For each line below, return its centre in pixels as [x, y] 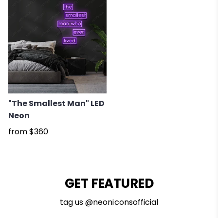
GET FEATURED [109, 183]
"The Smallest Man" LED [56, 103]
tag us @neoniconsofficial [109, 202]
